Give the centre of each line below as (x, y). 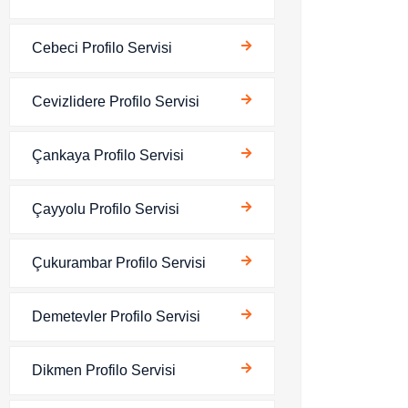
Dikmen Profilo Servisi (104, 370)
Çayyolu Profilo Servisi (106, 209)
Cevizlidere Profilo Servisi (116, 102)
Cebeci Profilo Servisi (102, 48)
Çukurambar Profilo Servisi (119, 263)
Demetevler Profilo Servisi (116, 316)
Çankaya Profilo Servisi (108, 155)
